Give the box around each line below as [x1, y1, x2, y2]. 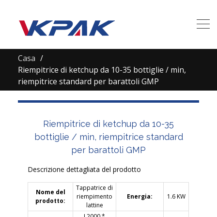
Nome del [35, 188, 65, 196]
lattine [86, 201, 103, 209]
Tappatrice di [76, 184, 113, 192]
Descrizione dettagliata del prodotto [28, 165, 141, 174]
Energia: [127, 192, 153, 201]
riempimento [77, 192, 113, 201]
